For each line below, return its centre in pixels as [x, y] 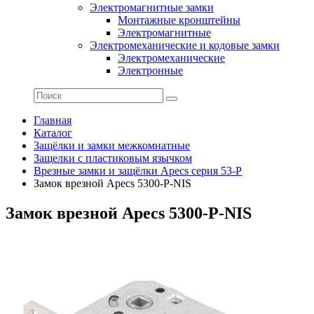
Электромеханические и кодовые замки [185, 45]
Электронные [150, 70]
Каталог [53, 133]
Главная [53, 120]
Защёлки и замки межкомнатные [112, 145]
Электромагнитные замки [152, 7]
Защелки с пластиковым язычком [113, 158]
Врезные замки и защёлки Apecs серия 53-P [138, 171]
